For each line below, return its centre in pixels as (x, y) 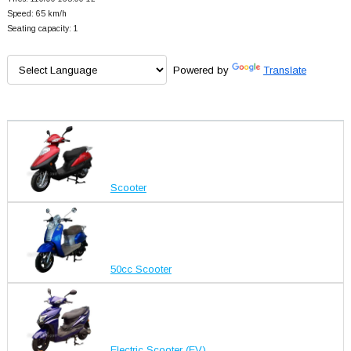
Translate (284, 70)
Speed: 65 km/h (36, 14)
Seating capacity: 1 (42, 29)
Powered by (199, 70)
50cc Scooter (141, 269)
